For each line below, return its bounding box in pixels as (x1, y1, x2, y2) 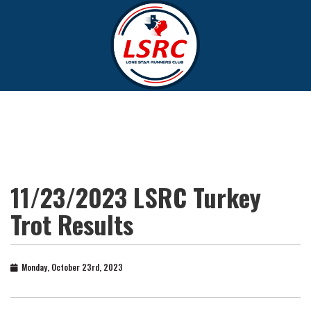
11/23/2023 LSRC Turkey (10, 178, 261, 216)
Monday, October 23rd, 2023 (22, 261, 123, 274)
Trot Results (10, 205, 133, 243)
